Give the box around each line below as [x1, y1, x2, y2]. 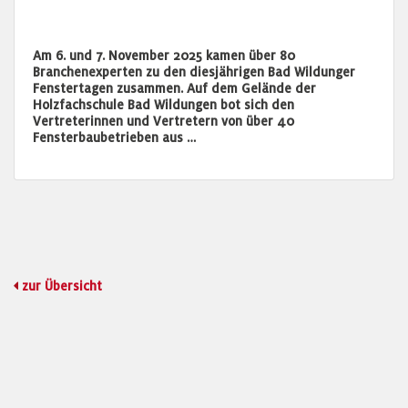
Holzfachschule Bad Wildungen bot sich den [33, 97, 294, 112]
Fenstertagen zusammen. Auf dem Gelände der [33, 81, 316, 96]
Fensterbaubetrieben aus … [33, 130, 196, 145]
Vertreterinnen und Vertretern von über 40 [33, 114, 294, 128]
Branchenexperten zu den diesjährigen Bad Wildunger [33, 65, 355, 79]
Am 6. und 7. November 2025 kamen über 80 [33, 48, 295, 63]
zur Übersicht [22, 279, 102, 293]
